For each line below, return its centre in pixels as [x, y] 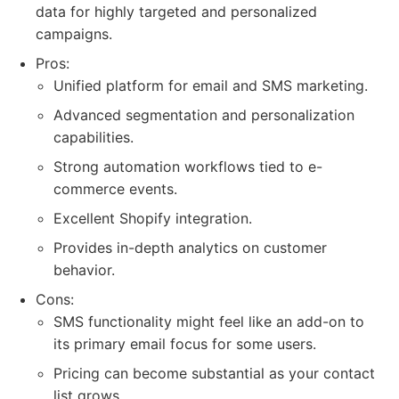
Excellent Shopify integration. [153, 218]
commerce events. [115, 189]
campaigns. [74, 34]
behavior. [84, 270]
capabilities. [94, 137]
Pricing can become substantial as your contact [214, 373]
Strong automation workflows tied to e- [188, 167]
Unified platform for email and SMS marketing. [211, 85]
